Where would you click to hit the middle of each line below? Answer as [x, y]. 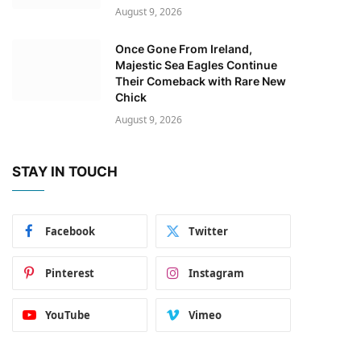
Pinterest [70, 273]
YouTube [68, 315]
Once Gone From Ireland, [184, 48]
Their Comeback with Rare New [201, 81]
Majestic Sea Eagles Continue [196, 64]
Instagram [216, 273]
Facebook [70, 231]
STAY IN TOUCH [65, 171]
